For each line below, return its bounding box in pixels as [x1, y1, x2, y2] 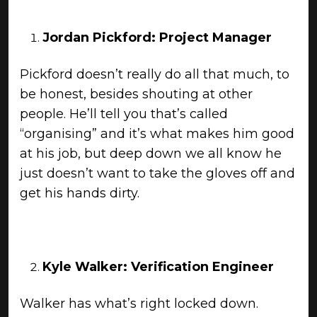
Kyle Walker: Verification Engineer [42, 259, 274, 275]
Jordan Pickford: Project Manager [42, 30, 272, 45]
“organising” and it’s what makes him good [20, 126, 294, 142]
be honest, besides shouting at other [20, 86, 253, 102]
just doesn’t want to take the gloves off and [20, 166, 295, 181]
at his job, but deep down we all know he [20, 146, 282, 161]
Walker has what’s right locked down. [20, 296, 258, 311]
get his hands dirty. [20, 185, 139, 201]
